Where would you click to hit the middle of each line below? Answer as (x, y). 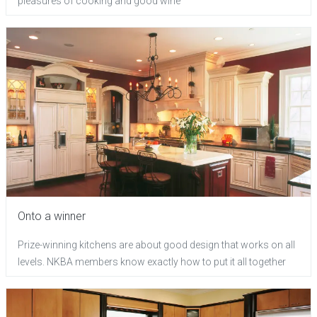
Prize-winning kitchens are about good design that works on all (156, 244)
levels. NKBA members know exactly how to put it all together (152, 261)
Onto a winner (52, 216)
